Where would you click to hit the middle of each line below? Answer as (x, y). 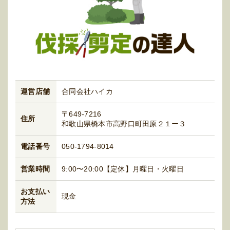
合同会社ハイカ (87, 91)
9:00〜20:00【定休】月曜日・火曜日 (123, 169)
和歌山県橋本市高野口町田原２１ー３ (124, 123)
